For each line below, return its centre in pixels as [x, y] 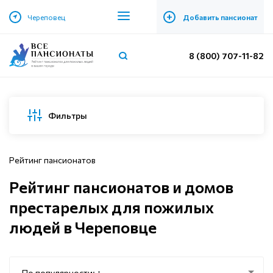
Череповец [46, 17]
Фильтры [68, 115]
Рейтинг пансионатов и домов [121, 187]
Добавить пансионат [220, 17]
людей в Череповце [83, 227]
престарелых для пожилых [112, 207]
